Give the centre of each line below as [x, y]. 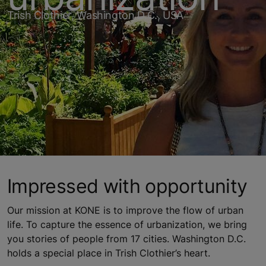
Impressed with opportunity [127, 186]
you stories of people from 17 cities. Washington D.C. [126, 238]
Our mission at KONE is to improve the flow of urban [125, 210]
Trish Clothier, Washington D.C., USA [96, 15]
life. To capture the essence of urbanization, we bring [127, 224]
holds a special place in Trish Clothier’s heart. [109, 253]
